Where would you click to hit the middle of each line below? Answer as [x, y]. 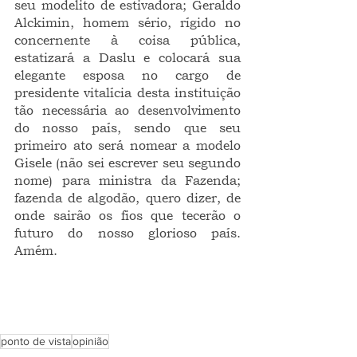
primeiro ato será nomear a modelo [127, 145]
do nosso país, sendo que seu [127, 127]
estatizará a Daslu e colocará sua [127, 57]
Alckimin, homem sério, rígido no [127, 22]
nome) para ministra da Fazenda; [127, 180]
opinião [90, 341]
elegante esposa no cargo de [127, 75]
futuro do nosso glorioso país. [127, 233]
